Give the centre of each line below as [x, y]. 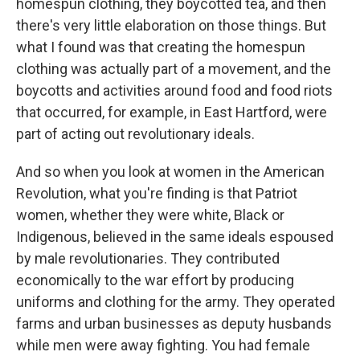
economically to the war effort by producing [155, 280]
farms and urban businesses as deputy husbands [174, 324]
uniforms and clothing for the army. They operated [176, 302]
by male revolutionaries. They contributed [148, 259]
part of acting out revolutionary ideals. [135, 134]
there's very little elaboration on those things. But [171, 26]
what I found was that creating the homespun [161, 47]
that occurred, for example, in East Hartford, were [172, 112]
